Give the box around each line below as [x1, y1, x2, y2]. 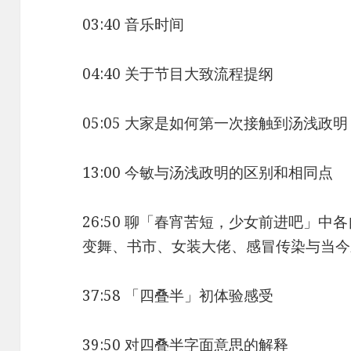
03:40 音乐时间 [82, 13, 185, 34]
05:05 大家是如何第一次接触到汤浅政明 [82, 112, 349, 133]
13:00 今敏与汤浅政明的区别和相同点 [82, 161, 334, 183]
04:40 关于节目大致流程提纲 [82, 63, 274, 84]
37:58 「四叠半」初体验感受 [82, 284, 274, 306]
